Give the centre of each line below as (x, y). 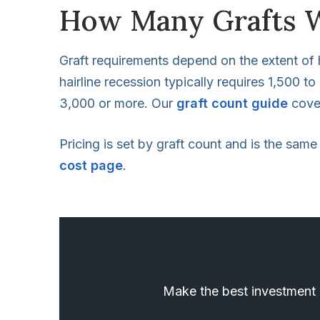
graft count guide (232, 103)
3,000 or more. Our (118, 103)
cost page (91, 165)
